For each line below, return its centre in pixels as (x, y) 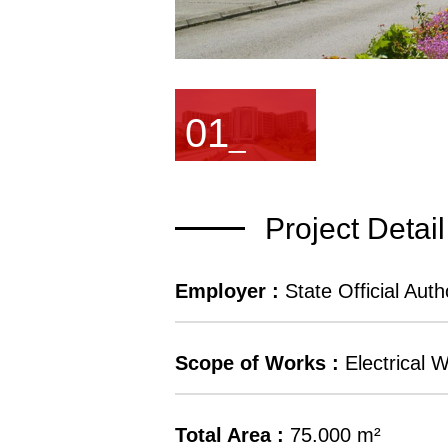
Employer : (227, 291)
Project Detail (355, 229)
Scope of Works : (257, 363)
